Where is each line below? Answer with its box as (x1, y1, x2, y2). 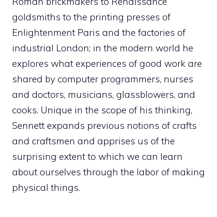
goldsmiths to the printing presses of (12, 11, 170, 23)
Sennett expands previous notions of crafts (12, 120, 197, 131)
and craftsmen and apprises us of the (12, 135, 175, 147)
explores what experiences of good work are (12, 58, 202, 69)
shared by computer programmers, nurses (12, 73, 193, 85)
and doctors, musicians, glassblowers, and (12, 89, 195, 100)
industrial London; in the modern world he (12, 42, 193, 54)
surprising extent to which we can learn (12, 151, 183, 162)
